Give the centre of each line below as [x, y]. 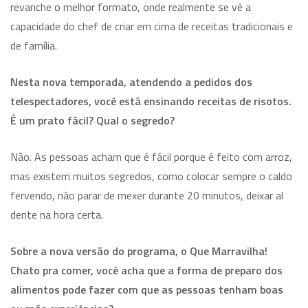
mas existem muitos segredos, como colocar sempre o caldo [151, 176]
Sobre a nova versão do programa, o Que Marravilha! [139, 251]
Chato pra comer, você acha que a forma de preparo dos [146, 270]
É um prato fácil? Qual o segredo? [92, 120]
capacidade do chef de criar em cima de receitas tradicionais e [152, 26]
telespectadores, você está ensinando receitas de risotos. [151, 101]
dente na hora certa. [57, 214]
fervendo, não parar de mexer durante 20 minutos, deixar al [147, 195]
